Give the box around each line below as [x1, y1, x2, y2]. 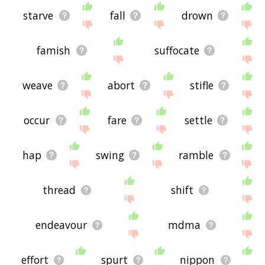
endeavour [35, 218, 88, 232]
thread [43, 183, 76, 198]
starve [23, 8, 54, 23]
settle [184, 113, 212, 128]
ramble [179, 148, 214, 163]
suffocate [154, 43, 199, 58]
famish [37, 43, 71, 58]
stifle [190, 78, 214, 93]
